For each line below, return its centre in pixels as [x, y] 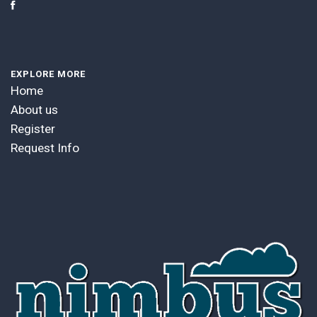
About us [34, 109]
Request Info [45, 148]
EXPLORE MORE [48, 74]
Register [33, 128]
